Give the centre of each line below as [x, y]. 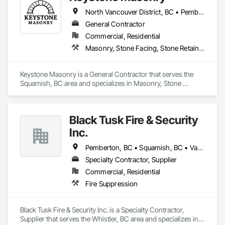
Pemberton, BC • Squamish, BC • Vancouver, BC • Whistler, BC [200, 147]
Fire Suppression [112, 184]
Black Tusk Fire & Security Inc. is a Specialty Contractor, [102, 210]
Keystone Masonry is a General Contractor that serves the [107, 74]
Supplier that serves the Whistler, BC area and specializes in [109, 219]
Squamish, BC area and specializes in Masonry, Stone [101, 83]
